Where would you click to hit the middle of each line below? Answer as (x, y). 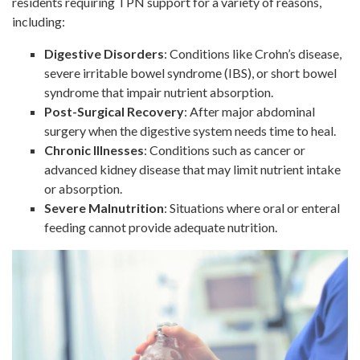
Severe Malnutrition (104, 208)
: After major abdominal (250, 111)
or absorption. (83, 188)
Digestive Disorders (104, 53)
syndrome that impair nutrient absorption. (159, 92)
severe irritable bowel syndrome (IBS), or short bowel (190, 73)
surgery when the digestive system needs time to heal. (190, 131)
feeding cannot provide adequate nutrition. (161, 227)
